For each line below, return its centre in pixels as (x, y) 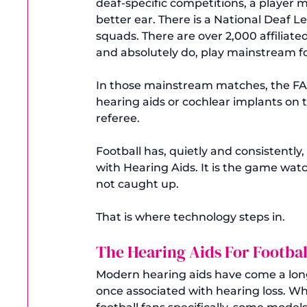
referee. (118, 118)
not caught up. (137, 184)
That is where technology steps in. (191, 217)
